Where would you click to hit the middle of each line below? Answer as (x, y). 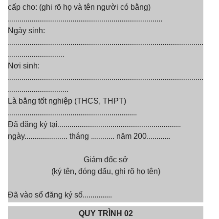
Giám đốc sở (106, 160)
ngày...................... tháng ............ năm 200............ (89, 136)
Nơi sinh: (24, 66)
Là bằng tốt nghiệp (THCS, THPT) (67, 101)
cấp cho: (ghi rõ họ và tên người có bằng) (79, 7)
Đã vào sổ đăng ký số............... (60, 195)
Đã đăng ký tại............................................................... (94, 124)
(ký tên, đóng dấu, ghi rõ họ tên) (106, 171)
